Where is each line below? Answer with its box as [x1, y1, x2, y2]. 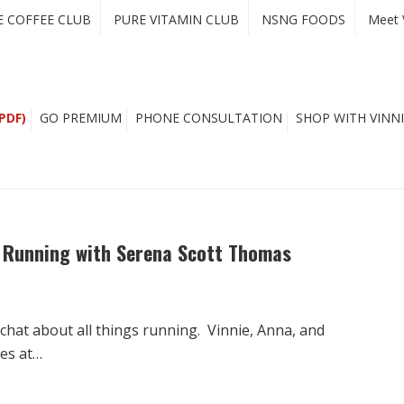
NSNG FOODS [262, 11, 345, 28]
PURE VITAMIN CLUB [114, 11, 239, 28]
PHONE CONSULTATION [135, 109, 282, 126]
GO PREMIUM [40, 109, 122, 126]
